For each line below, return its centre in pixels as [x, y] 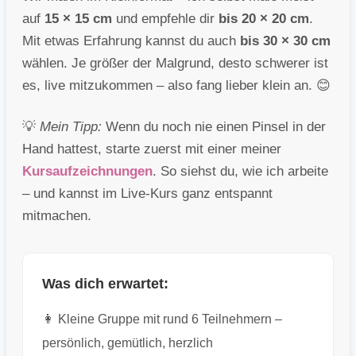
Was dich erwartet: [105, 284]
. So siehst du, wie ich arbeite [240, 172]
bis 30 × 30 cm [285, 41]
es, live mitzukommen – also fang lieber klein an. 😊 [176, 86]
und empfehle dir [165, 19]
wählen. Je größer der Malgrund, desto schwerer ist [175, 64]
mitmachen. [57, 216]
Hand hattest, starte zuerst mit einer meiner [152, 149]
